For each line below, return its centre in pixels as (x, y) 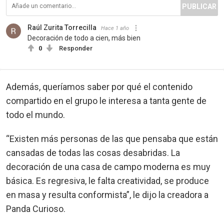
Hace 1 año (116, 28)
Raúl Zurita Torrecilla (62, 27)
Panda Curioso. (36, 208)
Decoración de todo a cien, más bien (84, 38)
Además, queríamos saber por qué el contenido (99, 86)
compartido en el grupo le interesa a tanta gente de (106, 100)
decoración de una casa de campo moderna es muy (108, 166)
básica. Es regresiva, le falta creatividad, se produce (107, 180)
